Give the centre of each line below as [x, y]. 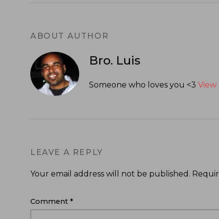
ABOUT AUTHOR [70, 36]
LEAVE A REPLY [67, 153]
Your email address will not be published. [110, 174]
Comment [50, 202]
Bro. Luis [115, 61]
